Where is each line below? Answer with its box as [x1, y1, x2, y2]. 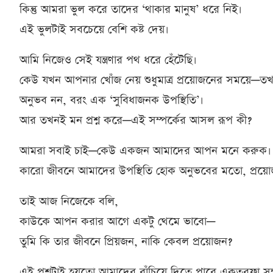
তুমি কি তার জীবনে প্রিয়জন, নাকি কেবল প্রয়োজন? [19, 233, 232, 249]
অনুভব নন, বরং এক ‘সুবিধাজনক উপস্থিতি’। [19, 92, 204, 108]
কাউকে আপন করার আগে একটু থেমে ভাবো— [19, 213, 215, 229]
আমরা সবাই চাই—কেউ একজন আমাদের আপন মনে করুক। [19, 143, 271, 158]
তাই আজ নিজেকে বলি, [19, 193, 118, 209]
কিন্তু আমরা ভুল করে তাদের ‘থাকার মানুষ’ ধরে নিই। [19, 1, 242, 17]
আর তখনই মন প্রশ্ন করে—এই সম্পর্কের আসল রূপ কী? [19, 112, 252, 128]
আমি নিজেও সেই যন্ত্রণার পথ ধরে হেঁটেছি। [19, 52, 197, 68]
